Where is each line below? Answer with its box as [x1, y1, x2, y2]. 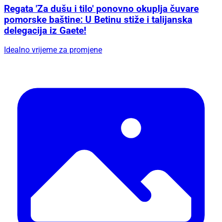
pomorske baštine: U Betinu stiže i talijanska [4, 14, 192, 25]
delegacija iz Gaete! [4, 25, 86, 36]
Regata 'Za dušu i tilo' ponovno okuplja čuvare [4, 3, 199, 14]
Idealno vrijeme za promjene [4, 45, 102, 55]
